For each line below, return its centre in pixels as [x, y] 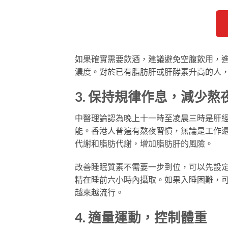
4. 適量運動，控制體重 [141, 217]
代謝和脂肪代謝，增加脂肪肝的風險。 [144, 144]
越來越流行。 [99, 192]
